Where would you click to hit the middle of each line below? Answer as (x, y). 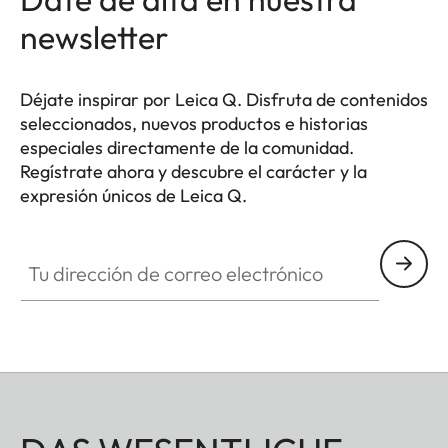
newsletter (94, 36)
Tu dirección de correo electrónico (139, 250)
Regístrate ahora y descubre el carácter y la (193, 171)
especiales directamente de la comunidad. (187, 147)
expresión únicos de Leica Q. (133, 195)
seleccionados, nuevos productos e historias (194, 123)
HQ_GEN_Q (61, 218)
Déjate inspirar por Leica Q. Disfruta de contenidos (224, 99)
